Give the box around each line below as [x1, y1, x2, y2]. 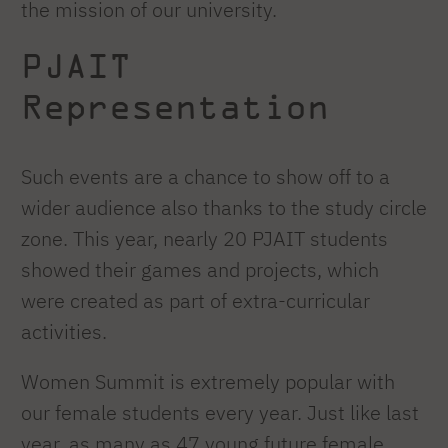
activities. [21, 318, 107, 344]
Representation [21, 84, 329, 127]
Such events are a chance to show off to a [21, 163, 390, 189]
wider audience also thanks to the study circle [21, 194, 427, 220]
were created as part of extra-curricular [21, 287, 370, 313]
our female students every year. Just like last [21, 400, 419, 426]
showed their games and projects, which [21, 256, 379, 282]
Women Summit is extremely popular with [21, 369, 395, 395]
